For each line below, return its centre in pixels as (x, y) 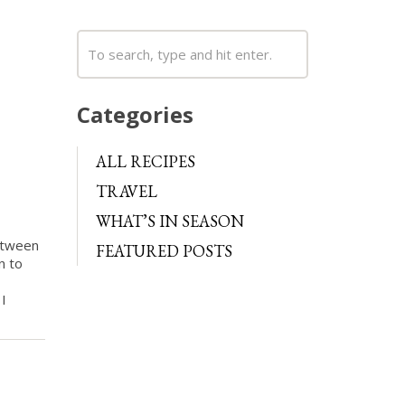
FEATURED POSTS (164, 250)
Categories (135, 114)
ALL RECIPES (145, 161)
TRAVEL (126, 191)
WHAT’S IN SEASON (170, 221)
